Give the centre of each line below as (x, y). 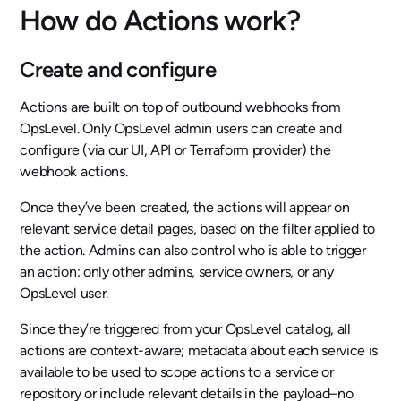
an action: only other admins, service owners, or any (177, 272)
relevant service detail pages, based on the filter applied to (197, 229)
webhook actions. (74, 172)
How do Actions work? (160, 21)
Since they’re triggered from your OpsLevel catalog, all (185, 329)
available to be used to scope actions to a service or (177, 372)
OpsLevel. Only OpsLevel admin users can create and (181, 129)
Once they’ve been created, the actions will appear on (185, 208)
